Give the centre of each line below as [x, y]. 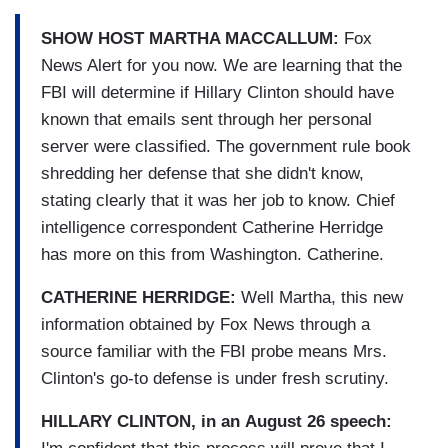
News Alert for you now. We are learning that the [221, 65]
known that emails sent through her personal [206, 119]
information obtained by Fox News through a [205, 324]
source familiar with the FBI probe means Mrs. [214, 351]
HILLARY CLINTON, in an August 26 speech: [216, 421]
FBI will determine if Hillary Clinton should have [217, 92]
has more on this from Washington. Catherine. [212, 254]
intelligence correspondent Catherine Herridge [212, 227]
